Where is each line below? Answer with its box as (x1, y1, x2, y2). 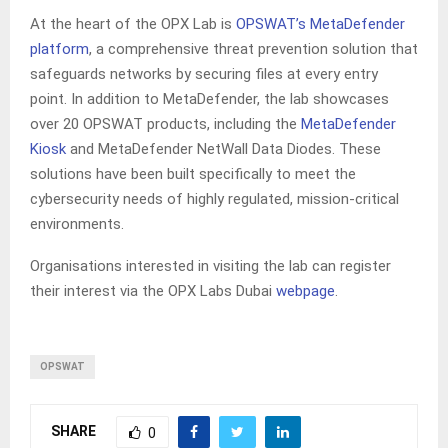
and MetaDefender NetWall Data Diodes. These (66, 140, 381, 159)
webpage (276, 282, 335, 301)
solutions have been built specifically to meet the (30, 165, 356, 184)
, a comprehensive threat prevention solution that (89, 40, 418, 59)
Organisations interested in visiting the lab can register (30, 257, 391, 276)
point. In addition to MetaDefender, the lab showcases (30, 90, 389, 109)
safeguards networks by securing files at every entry (30, 65, 378, 84)
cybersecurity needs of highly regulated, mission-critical (30, 190, 399, 209)
